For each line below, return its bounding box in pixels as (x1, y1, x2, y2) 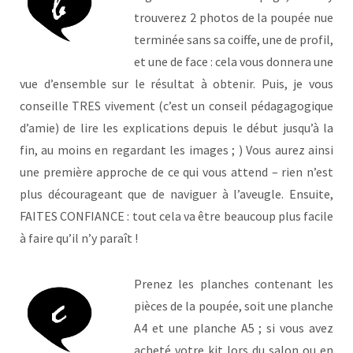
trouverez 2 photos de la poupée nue (134, 9, 333, 26)
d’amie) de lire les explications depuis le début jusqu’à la (20, 120, 333, 136)
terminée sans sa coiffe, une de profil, (134, 32, 333, 48)
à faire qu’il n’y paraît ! (20, 230, 138, 247)
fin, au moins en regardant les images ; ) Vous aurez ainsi (20, 142, 333, 158)
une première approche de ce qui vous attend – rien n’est (20, 164, 333, 180)
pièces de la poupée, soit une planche (134, 298, 333, 314)
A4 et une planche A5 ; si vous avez (134, 320, 333, 336)
